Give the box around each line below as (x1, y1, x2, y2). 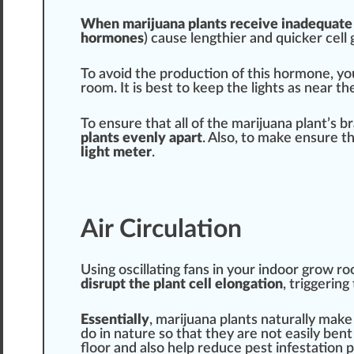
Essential (81, 313, 137, 328)
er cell (309, 32, 350, 47)
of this (228, 67, 273, 82)
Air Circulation (81, 217, 242, 243)
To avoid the (81, 67, 160, 82)
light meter (81, 145, 152, 160)
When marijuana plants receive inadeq (81, 17, 324, 32)
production (160, 67, 228, 82)
